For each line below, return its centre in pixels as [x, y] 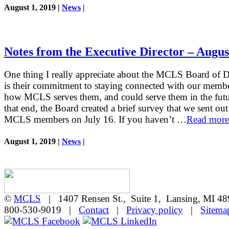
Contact [94, 210]
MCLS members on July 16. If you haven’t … [95, 120]
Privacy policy [155, 210]
